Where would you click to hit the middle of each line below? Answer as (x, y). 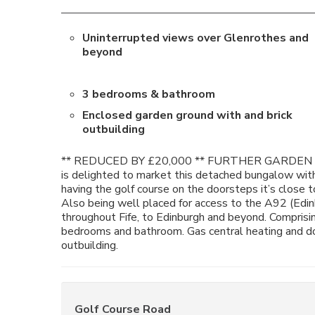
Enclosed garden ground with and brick (187, 115)
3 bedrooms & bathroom (149, 94)
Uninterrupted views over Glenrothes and (195, 38)
